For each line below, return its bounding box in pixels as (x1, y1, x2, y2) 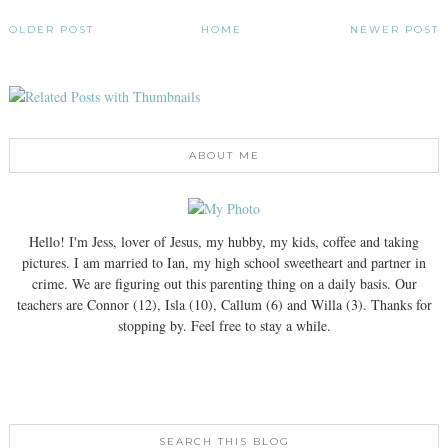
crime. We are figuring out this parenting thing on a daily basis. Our (31, 273, 417, 293)
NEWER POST (350, 22, 440, 36)
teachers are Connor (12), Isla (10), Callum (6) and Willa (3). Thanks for (16, 294, 432, 314)
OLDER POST (8, 22, 94, 36)
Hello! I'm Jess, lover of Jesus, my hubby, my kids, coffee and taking (29, 231, 419, 251)
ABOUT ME (188, 148, 260, 162)
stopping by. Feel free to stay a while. (117, 315, 331, 335)
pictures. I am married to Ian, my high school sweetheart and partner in (22, 252, 426, 272)
